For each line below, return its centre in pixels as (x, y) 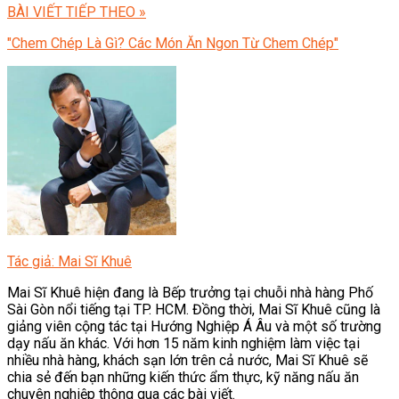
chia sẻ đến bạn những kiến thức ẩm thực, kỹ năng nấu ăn (183, 378)
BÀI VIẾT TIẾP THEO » (77, 12)
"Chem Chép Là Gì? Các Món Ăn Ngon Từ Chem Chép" (173, 44)
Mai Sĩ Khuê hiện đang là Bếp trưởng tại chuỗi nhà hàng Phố (190, 293)
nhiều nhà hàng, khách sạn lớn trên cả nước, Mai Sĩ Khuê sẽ (187, 361)
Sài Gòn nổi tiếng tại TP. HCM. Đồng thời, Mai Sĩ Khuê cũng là (194, 310)
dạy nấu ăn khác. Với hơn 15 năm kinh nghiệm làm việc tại (183, 344)
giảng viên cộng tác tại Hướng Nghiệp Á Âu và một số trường (194, 327)
